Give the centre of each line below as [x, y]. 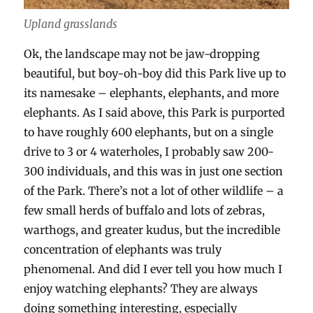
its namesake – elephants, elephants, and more [152, 93]
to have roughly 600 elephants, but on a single [149, 132]
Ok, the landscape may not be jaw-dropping [142, 53]
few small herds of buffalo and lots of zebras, [145, 210]
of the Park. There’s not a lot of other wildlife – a [154, 190]
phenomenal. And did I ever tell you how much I [153, 269]
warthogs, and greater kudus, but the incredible [152, 230]
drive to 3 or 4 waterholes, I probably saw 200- [149, 151]
